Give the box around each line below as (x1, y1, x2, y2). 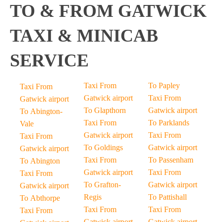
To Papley (148, 81, 180, 90)
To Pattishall (148, 193, 187, 201)
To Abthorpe (20, 194, 60, 202)
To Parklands (148, 118, 189, 127)
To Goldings (84, 143, 123, 152)
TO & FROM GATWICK (10, 1, 207, 21)
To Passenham (148, 156, 193, 164)
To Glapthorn (84, 106, 126, 114)
